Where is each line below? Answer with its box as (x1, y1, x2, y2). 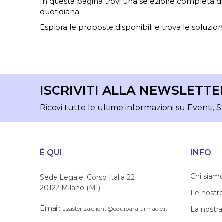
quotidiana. (40, 6, 81, 16)
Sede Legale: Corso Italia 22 (40, 173, 135, 182)
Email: (40, 204, 62, 213)
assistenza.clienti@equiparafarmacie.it (62, 205, 167, 212)
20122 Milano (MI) (40, 183, 100, 192)
